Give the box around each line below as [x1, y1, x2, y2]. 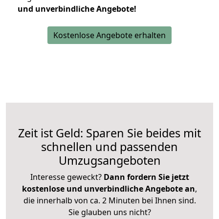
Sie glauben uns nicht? [68, 207, 151, 218]
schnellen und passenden [41, 139, 178, 155]
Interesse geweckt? [30, 172, 104, 183]
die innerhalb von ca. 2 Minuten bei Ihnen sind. [23, 195, 196, 206]
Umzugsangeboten [58, 153, 161, 169]
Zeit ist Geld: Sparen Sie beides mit [18, 125, 201, 141]
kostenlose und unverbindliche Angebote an [22, 183, 195, 195]
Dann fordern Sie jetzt [103, 172, 189, 183]
